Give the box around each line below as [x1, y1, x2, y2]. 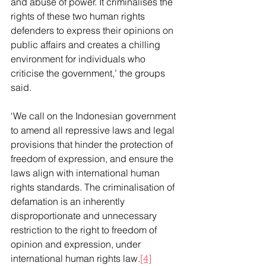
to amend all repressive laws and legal [11, 124, 177, 136]
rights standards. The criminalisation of [11, 181, 177, 193]
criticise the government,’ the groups [11, 67, 167, 79]
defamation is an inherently [11, 195, 127, 207]
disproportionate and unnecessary [11, 210, 159, 221]
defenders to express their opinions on [11, 24, 176, 36]
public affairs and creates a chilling [11, 39, 163, 50]
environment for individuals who [11, 53, 148, 65]
